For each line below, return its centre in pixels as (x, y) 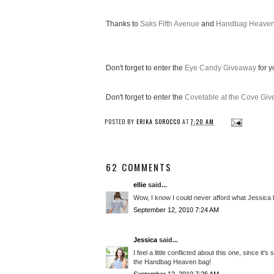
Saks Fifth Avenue (170, 24)
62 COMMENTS (139, 167)
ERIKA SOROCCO (158, 122)
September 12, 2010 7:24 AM (176, 210)
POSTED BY (120, 122)
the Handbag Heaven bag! (172, 261)
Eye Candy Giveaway (220, 68)
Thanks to (123, 24)
